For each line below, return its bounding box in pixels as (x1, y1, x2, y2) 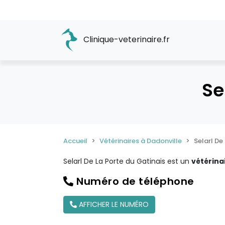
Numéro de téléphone (73, 174, 194, 188)
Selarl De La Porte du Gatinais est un (63, 156, 191, 166)
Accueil (63, 136, 87, 146)
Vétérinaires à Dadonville (99, 136, 182, 146)
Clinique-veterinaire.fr (81, 34, 170, 46)
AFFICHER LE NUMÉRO (77, 199, 149, 209)
